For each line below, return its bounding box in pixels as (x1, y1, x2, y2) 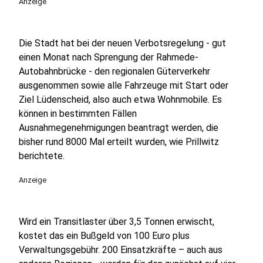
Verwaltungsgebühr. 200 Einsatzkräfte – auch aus (19, 244, 222, 255)
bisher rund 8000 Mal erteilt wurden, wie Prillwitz (19, 136, 219, 147)
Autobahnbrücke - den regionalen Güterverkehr (19, 66, 210, 77)
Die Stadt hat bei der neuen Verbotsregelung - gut (19, 38, 226, 49)
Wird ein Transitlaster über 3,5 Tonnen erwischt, (19, 216, 214, 227)
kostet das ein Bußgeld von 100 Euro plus (19, 230, 190, 241)
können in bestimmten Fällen (19, 108, 137, 119)
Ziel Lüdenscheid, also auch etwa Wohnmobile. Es (19, 94, 222, 105)
